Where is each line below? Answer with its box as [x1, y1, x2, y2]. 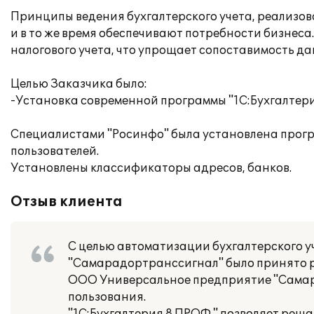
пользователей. [11, 144, 99, 158]
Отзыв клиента [11, 193, 123, 210]
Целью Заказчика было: [11, 77, 147, 91]
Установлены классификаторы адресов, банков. [11, 161, 292, 175]
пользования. [68, 290, 146, 304]
